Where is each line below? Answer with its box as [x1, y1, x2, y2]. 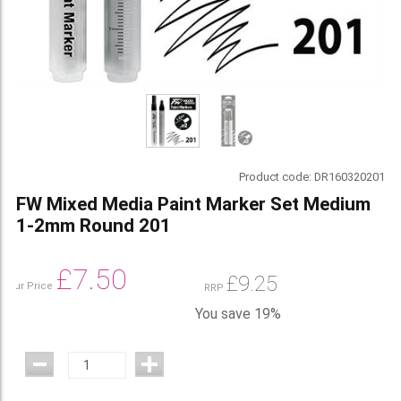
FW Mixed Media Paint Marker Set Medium [15, 192, 371, 215]
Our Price [6, 279, 55, 292]
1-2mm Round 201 [15, 214, 171, 236]
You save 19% [194, 304, 281, 322]
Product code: [239, 169, 315, 183]
